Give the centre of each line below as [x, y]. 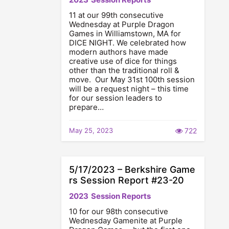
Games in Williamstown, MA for [125, 33]
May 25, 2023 [91, 130]
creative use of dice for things [123, 61]
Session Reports [121, 196]
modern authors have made [119, 52]
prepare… [86, 107]
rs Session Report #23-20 [127, 180]
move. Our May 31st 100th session [132, 79]
